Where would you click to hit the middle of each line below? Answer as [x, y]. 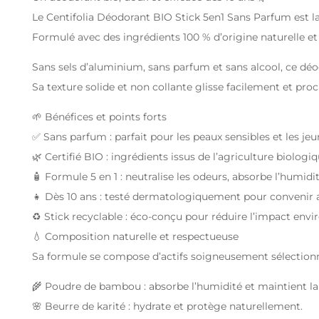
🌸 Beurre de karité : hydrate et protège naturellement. [167, 306]
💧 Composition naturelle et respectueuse [135, 236]
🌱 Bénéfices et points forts [99, 116]
